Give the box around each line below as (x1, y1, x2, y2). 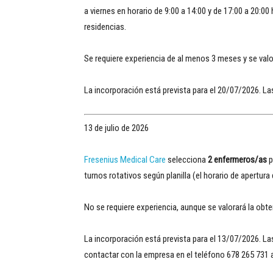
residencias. (84, 21, 126, 32)
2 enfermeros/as (208, 154, 267, 165)
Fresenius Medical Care (84, 154, 166, 165)
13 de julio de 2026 (84, 122, 149, 133)
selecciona (166, 154, 208, 165)
